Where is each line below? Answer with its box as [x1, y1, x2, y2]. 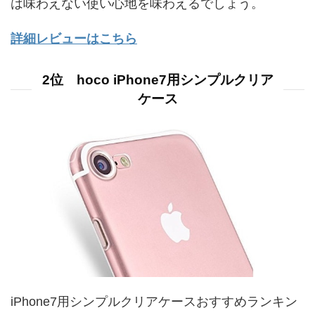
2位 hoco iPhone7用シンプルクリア [41, 72, 274, 88]
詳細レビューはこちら [11, 32, 137, 46]
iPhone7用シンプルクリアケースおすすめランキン [11, 295, 297, 309]
